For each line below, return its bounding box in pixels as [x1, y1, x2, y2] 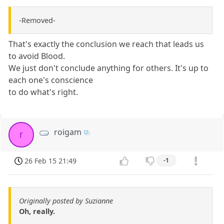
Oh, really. [19, 206, 55, 216]
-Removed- [19, 15, 55, 25]
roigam [54, 126, 82, 137]
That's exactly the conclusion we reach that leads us [8, 38, 204, 49]
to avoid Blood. [8, 50, 65, 61]
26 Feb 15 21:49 [24, 156, 77, 166]
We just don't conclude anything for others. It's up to [8, 62, 209, 73]
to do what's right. [8, 86, 78, 97]
